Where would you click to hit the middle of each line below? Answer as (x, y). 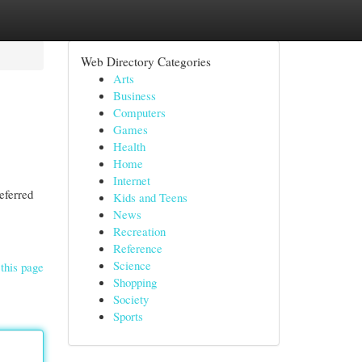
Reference (137, 248)
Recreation (139, 231)
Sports (128, 316)
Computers (139, 112)
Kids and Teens (150, 197)
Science (132, 265)
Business (134, 95)
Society (130, 299)
